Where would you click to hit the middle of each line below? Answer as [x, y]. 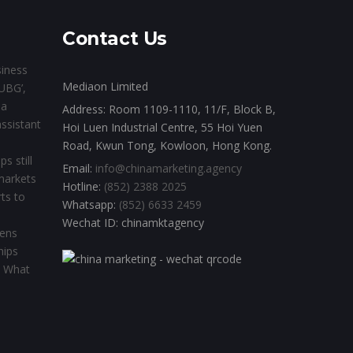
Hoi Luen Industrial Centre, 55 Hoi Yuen [162, 127]
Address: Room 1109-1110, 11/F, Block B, [169, 109]
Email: [79, 168]
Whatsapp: [91, 204]
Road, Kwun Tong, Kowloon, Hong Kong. [167, 145]
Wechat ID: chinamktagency [133, 223]
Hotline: [83, 186]
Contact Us [115, 39]
